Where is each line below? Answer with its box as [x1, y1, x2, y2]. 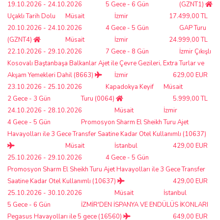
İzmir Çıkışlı [179, 47, 211, 56]
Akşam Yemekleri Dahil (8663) [7, 70, 95, 80]
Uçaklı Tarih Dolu [7, 11, 55, 21]
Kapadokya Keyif [106, 82, 154, 91]
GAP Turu [179, 23, 206, 32]
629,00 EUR [173, 70, 208, 80]
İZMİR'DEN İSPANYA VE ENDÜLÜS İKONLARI [81, 200, 208, 209]
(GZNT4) [7, 35, 33, 44]
